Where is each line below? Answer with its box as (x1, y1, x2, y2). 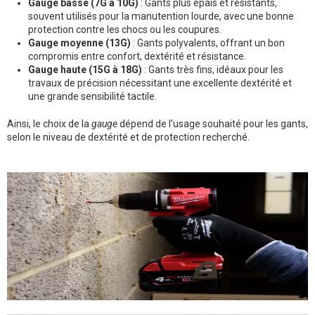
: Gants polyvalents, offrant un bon (131, 37, 285, 49)
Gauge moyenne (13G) (28, 37, 131, 49)
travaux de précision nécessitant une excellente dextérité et (28, 77, 292, 89)
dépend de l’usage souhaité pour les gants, (117, 118, 308, 130)
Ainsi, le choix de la (7, 118, 91, 130)
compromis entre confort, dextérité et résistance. (28, 51, 246, 63)
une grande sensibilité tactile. (28, 91, 157, 103)
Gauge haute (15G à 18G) (28, 64, 142, 76)
